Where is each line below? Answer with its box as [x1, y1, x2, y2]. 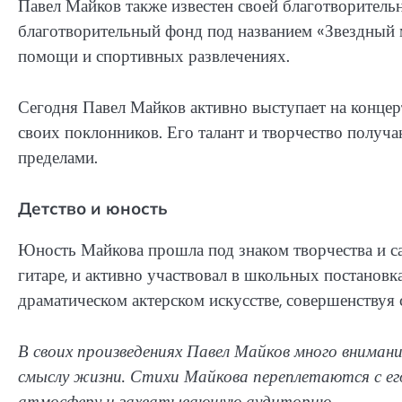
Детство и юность [18, 197, 168, 220]
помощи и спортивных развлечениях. [18, 44, 290, 67]
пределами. [18, 145, 98, 169]
